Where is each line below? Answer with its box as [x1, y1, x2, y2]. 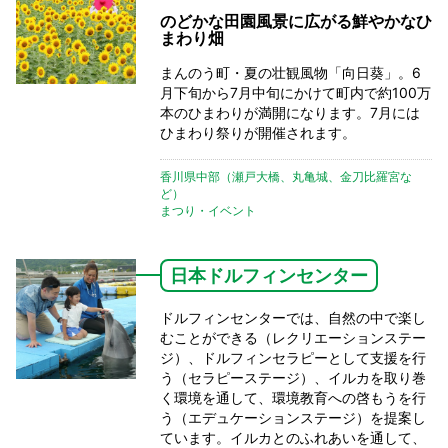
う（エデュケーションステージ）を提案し [160, 408, 426, 426]
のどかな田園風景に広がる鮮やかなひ [160, 10, 432, 31]
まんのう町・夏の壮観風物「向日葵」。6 [160, 63, 421, 81]
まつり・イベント [160, 202, 256, 218]
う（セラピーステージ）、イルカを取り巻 [160, 368, 426, 386]
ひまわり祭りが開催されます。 [160, 123, 356, 141]
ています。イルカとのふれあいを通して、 [160, 428, 426, 446]
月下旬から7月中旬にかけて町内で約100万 [160, 83, 431, 101]
